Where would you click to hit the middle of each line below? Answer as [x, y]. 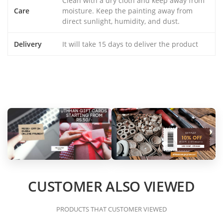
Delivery [28, 44]
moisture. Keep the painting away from [127, 10]
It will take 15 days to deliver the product [130, 44]
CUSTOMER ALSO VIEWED [111, 186]
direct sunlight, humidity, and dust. [121, 21]
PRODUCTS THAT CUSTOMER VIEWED [111, 209]
